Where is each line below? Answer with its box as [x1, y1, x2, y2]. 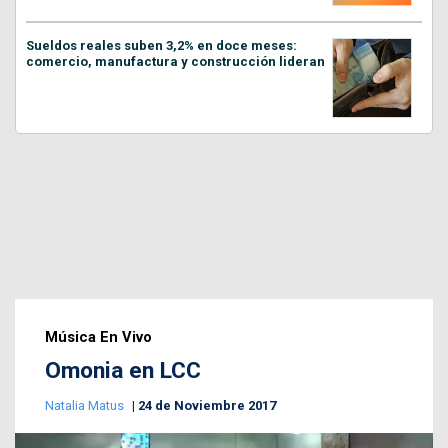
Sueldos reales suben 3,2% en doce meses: [26, 38, 297, 54]
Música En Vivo [45, 328, 152, 347]
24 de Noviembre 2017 [138, 398, 276, 414]
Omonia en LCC [45, 357, 201, 385]
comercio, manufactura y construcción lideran [26, 54, 325, 70]
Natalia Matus [45, 398, 127, 414]
